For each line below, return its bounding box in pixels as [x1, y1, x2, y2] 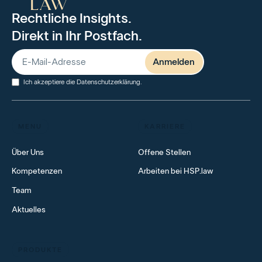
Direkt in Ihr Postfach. [11, 29, 142, 43]
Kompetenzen [11, 167, 62, 176]
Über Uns [11, 148, 44, 157]
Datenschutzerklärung [76, 78, 140, 85]
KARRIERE [144, 123, 185, 130]
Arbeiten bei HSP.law [137, 167, 213, 176]
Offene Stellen [137, 148, 191, 157]
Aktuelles [11, 205, 46, 214]
